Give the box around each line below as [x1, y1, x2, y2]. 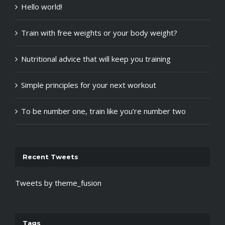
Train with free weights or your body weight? [21, 27, 177, 38]
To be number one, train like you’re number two [21, 105, 186, 116]
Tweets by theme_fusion [15, 178, 101, 188]
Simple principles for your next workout [21, 79, 156, 90]
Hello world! [21, 1, 62, 12]
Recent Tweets [23, 152, 78, 161]
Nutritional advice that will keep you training [21, 53, 171, 64]
